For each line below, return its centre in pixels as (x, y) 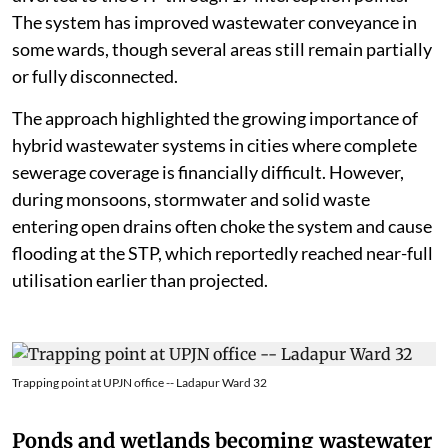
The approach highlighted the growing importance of (215, 118)
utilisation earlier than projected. (140, 280)
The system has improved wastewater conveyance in (214, 22)
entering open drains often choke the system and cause (222, 226)
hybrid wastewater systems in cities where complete (214, 145)
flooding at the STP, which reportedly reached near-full (222, 253)
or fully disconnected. (95, 76)
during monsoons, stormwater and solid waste (191, 199)
